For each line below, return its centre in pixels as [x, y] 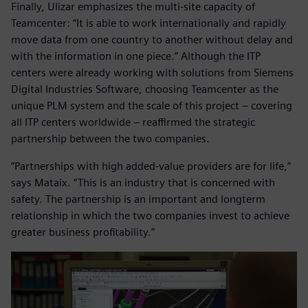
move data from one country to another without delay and [152, 40]
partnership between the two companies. [110, 139]
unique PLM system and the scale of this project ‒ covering [152, 106]
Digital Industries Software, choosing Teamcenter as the [145, 89]
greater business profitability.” [83, 232]
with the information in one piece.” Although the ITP [136, 56]
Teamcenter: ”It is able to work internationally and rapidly [148, 23]
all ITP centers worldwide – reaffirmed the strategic [133, 122]
